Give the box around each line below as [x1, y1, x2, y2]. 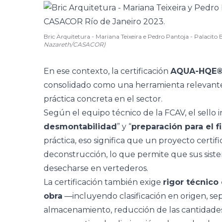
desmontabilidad [44, 122, 117, 131]
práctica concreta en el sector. [44, 94, 163, 104]
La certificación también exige [44, 177, 163, 187]
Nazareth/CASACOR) [44, 41, 106, 48]
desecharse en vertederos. [44, 164, 148, 173]
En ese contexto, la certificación [44, 66, 170, 76]
